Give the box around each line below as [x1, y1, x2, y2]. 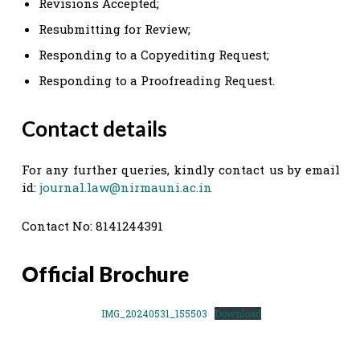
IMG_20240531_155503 [100, 306, 207, 320]
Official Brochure [22, 260, 189, 287]
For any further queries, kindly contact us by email [22, 161, 340, 178]
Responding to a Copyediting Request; [39, 46, 269, 63]
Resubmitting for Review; [39, 20, 190, 37]
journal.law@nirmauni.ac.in [39, 178, 212, 195]
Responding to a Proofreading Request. [39, 72, 275, 88]
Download [214, 306, 261, 320]
